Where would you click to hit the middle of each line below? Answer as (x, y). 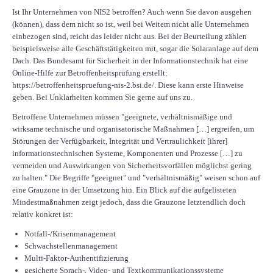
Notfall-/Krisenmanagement (70, 234)
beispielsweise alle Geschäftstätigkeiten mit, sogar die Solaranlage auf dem (135, 49)
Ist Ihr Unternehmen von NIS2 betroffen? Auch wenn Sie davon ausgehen (132, 12)
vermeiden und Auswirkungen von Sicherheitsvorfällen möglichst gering (132, 166)
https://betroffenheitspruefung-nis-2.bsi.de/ (83, 85)
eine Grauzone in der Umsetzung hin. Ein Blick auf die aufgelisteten (124, 190)
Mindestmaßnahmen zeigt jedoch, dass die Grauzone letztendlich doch (129, 202)
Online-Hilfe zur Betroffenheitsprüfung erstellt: (90, 73)
